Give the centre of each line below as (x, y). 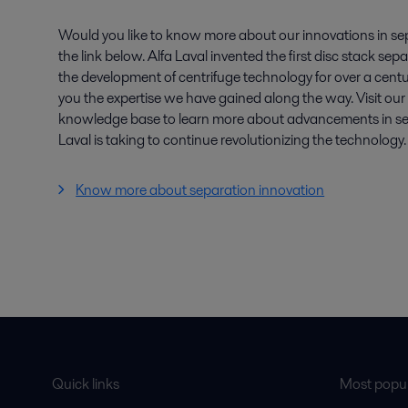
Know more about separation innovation (200, 190)
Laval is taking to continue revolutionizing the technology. (232, 140)
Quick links (85, 384)
